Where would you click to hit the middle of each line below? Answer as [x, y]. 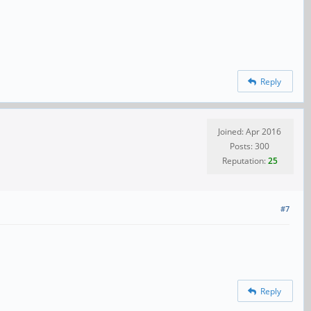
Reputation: [245, 161]
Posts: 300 [250, 146]
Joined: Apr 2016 [250, 132]
